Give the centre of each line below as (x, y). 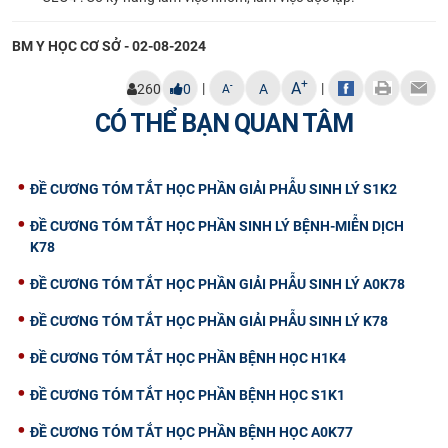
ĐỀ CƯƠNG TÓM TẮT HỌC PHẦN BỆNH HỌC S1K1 (187, 394)
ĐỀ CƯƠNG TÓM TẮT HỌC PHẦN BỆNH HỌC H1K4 (188, 357)
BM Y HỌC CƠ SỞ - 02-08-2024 (109, 45)
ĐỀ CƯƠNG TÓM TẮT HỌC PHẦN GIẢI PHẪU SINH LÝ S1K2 (213, 188)
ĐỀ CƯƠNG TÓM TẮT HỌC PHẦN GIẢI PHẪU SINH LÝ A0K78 (217, 283)
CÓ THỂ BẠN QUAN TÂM (224, 123)
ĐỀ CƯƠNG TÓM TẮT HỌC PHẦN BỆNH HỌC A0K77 (191, 431)
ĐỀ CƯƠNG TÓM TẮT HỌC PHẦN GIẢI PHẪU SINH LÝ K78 (209, 320)
